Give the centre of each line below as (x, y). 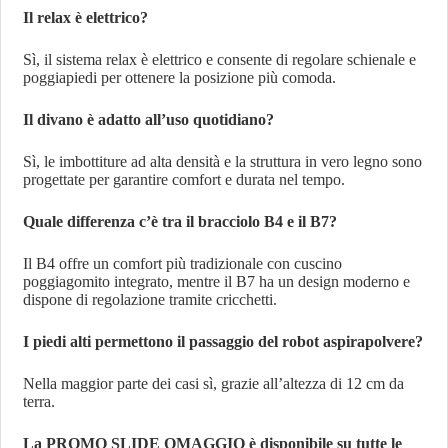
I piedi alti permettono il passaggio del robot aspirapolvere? (223, 341)
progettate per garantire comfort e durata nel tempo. (184, 179)
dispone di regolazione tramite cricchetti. (150, 299)
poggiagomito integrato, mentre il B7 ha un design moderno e (217, 281)
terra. (39, 401)
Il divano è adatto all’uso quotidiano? (149, 119)
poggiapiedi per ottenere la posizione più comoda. (180, 77)
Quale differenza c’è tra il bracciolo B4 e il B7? (180, 221)
